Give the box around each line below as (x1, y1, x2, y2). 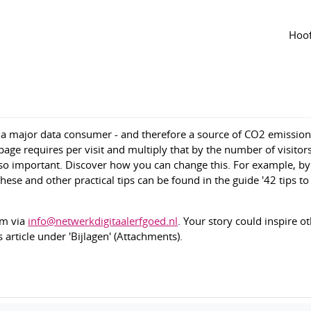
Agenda (8, 12, 44, 24)
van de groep (44, 12, 105, 24)
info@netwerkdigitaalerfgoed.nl (28, 213, 178, 228)
